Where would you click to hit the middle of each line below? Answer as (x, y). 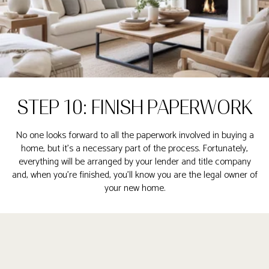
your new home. (134, 188)
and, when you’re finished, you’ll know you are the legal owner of (134, 175)
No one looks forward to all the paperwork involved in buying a (134, 135)
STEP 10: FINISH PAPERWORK (134, 107)
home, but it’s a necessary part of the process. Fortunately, (134, 149)
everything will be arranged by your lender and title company (134, 162)
